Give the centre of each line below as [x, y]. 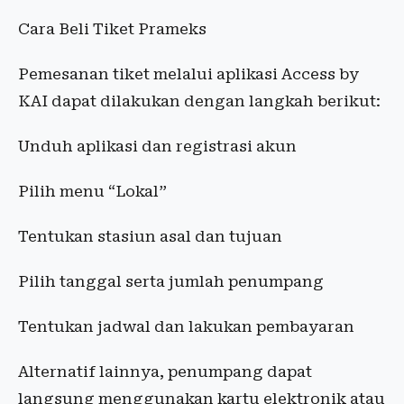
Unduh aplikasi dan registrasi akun [157, 146]
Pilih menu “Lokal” [92, 191]
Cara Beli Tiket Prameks [112, 29]
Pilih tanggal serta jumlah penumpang [171, 281]
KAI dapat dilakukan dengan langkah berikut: [199, 101]
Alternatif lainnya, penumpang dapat [165, 372]
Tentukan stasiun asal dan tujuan [150, 236]
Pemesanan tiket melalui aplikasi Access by [188, 74]
